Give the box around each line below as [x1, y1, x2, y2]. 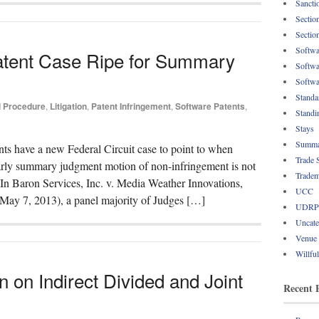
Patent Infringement [91, 99, 171, 113]
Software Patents [175, 99, 245, 113]
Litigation [50, 99, 87, 113]
